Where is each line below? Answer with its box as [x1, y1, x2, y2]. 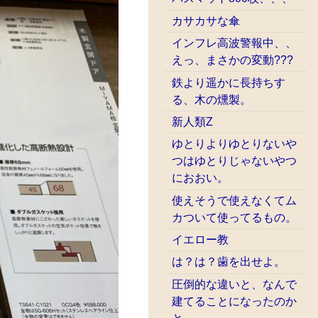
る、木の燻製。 [172, 93, 252, 106]
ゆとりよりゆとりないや [172, 138, 297, 150]
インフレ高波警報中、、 [172, 37, 297, 50]
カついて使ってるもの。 [172, 211, 297, 224]
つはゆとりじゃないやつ [172, 155, 297, 168]
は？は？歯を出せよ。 [172, 256, 286, 268]
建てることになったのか [172, 295, 297, 307]
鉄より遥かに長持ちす [172, 76, 286, 89]
